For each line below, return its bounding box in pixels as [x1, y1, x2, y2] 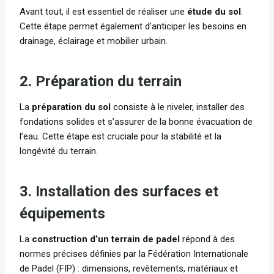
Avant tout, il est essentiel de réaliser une [20, 6, 187, 18]
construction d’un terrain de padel [32, 234, 180, 245]
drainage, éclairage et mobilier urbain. [20, 35, 168, 47]
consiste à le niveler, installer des [111, 102, 245, 113]
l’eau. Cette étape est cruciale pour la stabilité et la [20, 131, 221, 143]
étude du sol [187, 6, 241, 18]
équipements [20, 205, 105, 223]
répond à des [180, 234, 235, 245]
